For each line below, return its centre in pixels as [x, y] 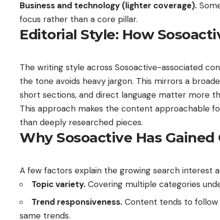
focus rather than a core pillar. [79, 19]
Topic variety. [58, 184]
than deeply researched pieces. [81, 122]
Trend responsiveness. [77, 202]
